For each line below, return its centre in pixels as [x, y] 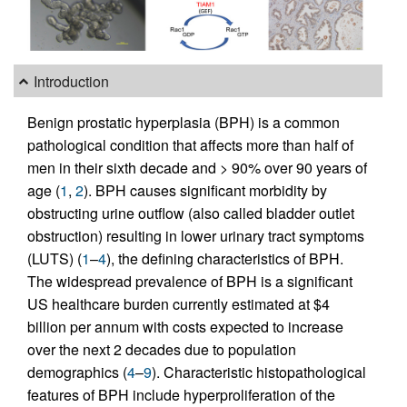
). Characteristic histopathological [259, 372]
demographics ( [77, 372]
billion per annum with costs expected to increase [185, 327]
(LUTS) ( [55, 259]
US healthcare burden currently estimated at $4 [179, 304]
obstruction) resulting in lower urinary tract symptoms [196, 236]
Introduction [72, 81]
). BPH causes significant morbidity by [205, 191]
